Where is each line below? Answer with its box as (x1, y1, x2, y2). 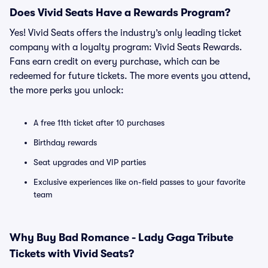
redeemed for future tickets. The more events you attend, (10, 71, 251, 81)
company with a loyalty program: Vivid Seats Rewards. (10, 42, 242, 53)
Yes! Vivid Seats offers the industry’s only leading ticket (10, 28, 242, 38)
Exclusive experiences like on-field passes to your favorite (33, 177, 245, 187)
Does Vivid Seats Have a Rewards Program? (10, 7, 230, 19)
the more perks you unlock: (10, 85, 124, 96)
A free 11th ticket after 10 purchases (33, 118, 165, 127)
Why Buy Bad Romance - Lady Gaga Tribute (10, 232, 233, 243)
